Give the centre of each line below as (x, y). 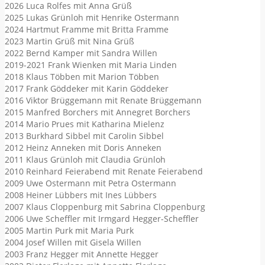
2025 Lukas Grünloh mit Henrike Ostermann (92, 18)
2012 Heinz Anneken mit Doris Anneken (83, 148)
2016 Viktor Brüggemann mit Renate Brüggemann (103, 101)
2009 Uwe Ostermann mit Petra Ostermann (91, 183)
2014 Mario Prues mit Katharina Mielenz (85, 124)
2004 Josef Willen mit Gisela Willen (73, 243)
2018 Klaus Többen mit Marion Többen (82, 77)
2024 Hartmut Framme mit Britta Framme (87, 30)
